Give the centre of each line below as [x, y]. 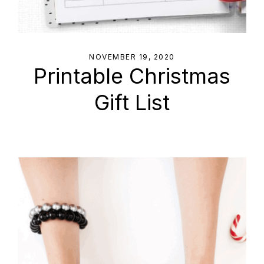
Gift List [132, 103]
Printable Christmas [132, 76]
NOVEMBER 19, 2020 [132, 57]
